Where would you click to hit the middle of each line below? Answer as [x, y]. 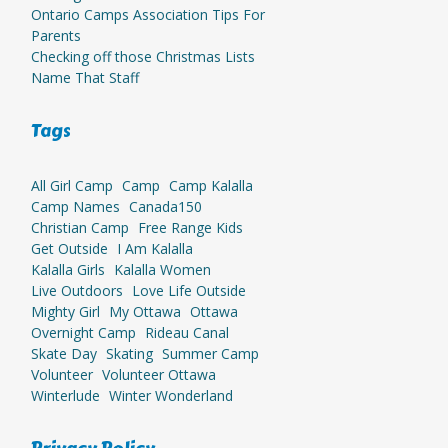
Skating [129, 353]
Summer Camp [210, 353]
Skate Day [63, 353]
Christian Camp [79, 227]
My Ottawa [144, 311]
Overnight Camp [83, 332]
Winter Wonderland [170, 395]
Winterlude [65, 395]
